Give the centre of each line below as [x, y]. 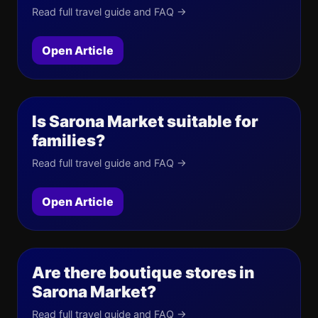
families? [68, 140]
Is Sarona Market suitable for [145, 121]
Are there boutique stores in [143, 272]
